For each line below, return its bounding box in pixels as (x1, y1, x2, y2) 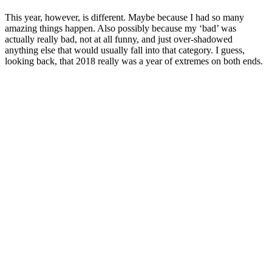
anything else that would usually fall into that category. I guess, (5, 44, 245, 55)
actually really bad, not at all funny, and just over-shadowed (5, 33, 233, 44)
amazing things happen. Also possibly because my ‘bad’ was (5, 22, 236, 33)
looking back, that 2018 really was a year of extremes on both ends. (5, 55, 263, 66)
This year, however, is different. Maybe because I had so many (5, 12, 244, 22)
